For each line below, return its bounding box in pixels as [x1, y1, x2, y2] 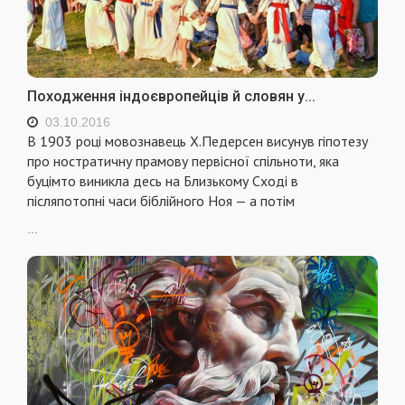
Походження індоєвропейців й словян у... [27, 87, 316, 105]
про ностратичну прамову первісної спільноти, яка [27, 151, 339, 170]
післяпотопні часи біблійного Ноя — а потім [27, 191, 295, 210]
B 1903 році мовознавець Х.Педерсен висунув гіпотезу [27, 131, 368, 150]
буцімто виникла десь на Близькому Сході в [27, 171, 298, 190]
